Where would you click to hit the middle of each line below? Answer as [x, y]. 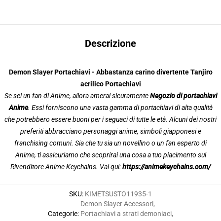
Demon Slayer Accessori [117, 204]
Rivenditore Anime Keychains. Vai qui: [66, 167]
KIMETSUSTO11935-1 [118, 194]
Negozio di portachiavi [183, 96]
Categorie [63, 214]
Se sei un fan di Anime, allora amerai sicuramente [77, 96]
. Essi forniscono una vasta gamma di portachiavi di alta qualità [120, 108]
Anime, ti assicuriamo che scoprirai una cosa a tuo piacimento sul [110, 155]
